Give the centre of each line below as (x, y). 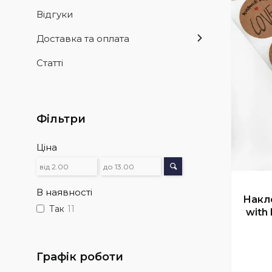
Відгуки (55, 15)
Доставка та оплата (83, 39)
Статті (50, 63)
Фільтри (61, 119)
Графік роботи (80, 257)
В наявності (64, 192)
